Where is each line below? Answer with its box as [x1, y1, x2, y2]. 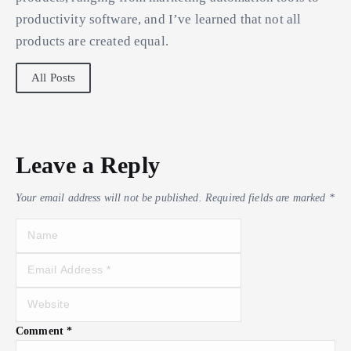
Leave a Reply [16, 152, 160, 179]
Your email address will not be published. [16, 191, 202, 204]
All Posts [31, 71, 76, 85]
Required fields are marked [204, 191, 329, 204]
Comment [16, 324, 67, 337]
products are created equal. [16, 33, 168, 49]
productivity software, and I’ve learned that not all [16, 11, 302, 27]
